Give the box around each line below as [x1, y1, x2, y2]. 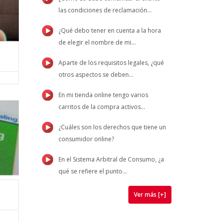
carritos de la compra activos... [58, 103, 145, 111]
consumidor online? [58, 135, 114, 143]
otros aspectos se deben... [58, 70, 133, 79]
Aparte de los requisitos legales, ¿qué [58, 58, 164, 67]
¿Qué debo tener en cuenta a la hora [58, 26, 161, 35]
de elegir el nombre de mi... [58, 38, 136, 47]
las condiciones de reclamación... [58, 6, 152, 14]
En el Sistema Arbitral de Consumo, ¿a [58, 155, 164, 164]
